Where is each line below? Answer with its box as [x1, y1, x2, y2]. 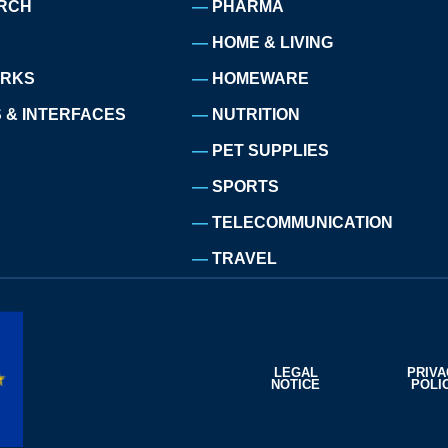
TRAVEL [212, 250, 278, 267]
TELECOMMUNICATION [212, 214, 394, 231]
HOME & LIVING [212, 34, 334, 51]
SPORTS [212, 178, 280, 195]
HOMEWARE [212, 70, 310, 87]
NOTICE [271, 376, 321, 392]
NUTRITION [212, 106, 301, 123]
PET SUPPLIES [212, 142, 330, 159]
